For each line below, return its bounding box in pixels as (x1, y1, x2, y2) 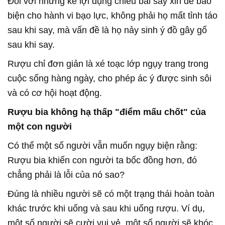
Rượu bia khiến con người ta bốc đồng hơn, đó (8, 155, 197, 166)
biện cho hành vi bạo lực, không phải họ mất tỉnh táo (8, 11, 217, 21)
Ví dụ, (181, 203, 205, 214)
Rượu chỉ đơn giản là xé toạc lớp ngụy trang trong (8, 59, 208, 69)
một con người (8, 122, 72, 132)
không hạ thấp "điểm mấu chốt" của (51, 107, 206, 118)
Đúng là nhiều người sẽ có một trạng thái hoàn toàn (8, 189, 214, 199)
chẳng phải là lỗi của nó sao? (8, 170, 125, 180)
